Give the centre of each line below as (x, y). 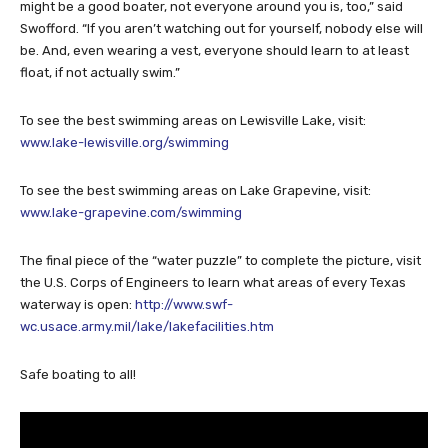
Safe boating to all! (78, 375)
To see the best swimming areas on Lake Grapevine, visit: (195, 191)
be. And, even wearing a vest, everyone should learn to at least (214, 51)
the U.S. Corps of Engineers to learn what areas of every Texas (213, 283)
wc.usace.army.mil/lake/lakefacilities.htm (147, 327)
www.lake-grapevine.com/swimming (131, 213)
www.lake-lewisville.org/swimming (124, 143)
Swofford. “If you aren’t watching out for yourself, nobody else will (221, 29)
